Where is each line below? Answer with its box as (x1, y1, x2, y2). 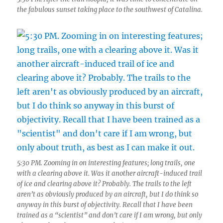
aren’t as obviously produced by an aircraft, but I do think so (17, 190, 199, 199)
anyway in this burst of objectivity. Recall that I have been (17, 201, 193, 209)
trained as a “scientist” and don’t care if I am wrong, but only (17, 211, 203, 220)
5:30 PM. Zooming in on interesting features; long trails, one (17, 159, 196, 167)
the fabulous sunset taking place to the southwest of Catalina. (17, 5, 203, 14)
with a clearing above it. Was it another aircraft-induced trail (17, 169, 203, 178)
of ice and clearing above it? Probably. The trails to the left (17, 180, 192, 188)
